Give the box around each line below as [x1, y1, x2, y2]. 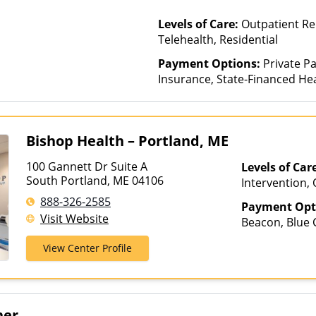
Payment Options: [158, 56, 263, 71]
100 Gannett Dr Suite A [26, 159, 150, 174]
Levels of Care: [158, 16, 241, 32]
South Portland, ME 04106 [26, 173, 164, 188]
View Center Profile [43, 241, 132, 255]
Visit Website [40, 211, 109, 226]
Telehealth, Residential [158, 32, 278, 47]
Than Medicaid [158, 87, 236, 102]
